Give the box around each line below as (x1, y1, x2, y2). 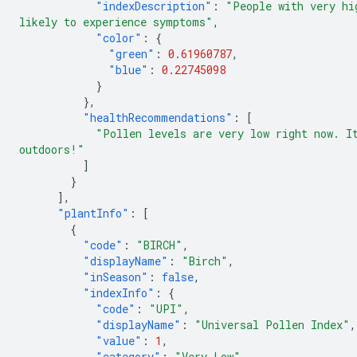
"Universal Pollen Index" (194, 317, 350, 332)
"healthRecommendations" (83, 110, 233, 125)
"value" (96, 333, 142, 348)
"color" (96, 30, 142, 45)
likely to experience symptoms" (19, 14, 213, 29)
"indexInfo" (83, 285, 155, 300)
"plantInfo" (57, 206, 129, 221)
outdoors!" (19, 142, 84, 157)
